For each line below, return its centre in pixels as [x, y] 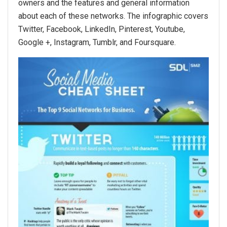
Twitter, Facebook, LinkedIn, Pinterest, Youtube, [102, 29]
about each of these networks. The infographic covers [113, 16]
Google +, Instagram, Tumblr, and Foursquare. [97, 42]
